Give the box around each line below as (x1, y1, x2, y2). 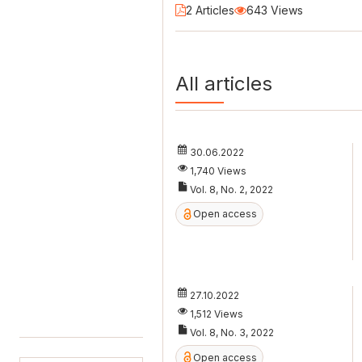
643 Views (246, 2, 303, 17)
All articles (175, 72, 272, 96)
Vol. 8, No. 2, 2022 (189, 183, 273, 196)
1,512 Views (189, 308, 243, 321)
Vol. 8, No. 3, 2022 (189, 326, 274, 339)
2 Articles (185, 2, 234, 17)
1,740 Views (189, 164, 246, 177)
